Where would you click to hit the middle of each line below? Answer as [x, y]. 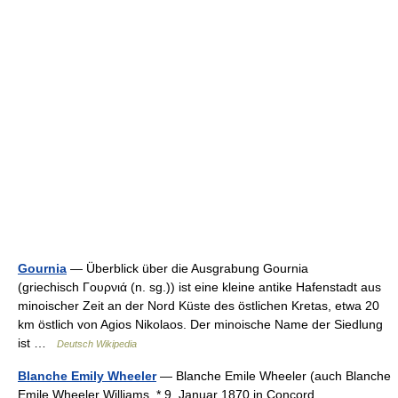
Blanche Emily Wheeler [87, 376]
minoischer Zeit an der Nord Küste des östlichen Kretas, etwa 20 [199, 306]
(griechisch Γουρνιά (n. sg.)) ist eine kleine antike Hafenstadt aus [199, 287]
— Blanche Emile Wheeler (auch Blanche [274, 376]
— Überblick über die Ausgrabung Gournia [187, 268]
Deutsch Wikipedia [97, 344]
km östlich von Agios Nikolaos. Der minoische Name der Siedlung [200, 324]
